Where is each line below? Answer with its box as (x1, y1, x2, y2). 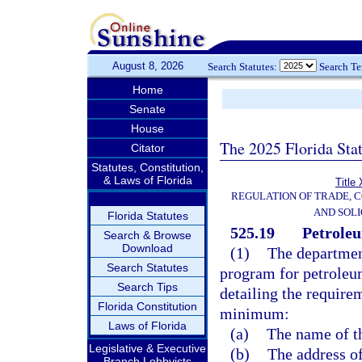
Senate (129, 103, 166, 116)
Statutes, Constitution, (91, 161, 204, 174)
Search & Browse (103, 229, 192, 242)
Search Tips (117, 280, 178, 293)
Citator (130, 141, 165, 154)
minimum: (220, 305, 289, 322)
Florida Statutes (107, 209, 188, 222)
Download (122, 242, 173, 255)
